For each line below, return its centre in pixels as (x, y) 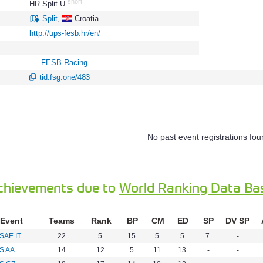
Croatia (86, 18)
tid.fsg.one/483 (65, 77)
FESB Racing (65, 63)
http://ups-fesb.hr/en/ (65, 33)
